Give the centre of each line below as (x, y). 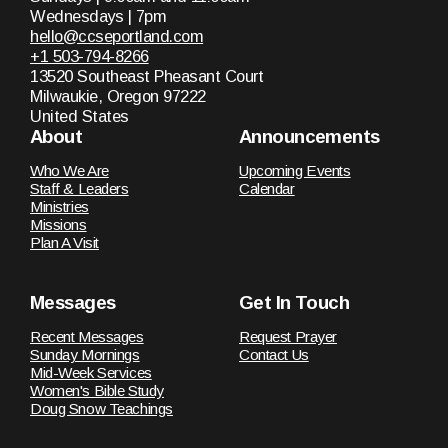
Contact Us (274, 354)
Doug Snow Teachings (101, 408)
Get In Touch (294, 302)
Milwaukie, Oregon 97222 (118, 95)
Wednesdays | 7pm (98, 15)
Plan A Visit (64, 242)
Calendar (267, 188)
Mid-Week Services (91, 372)
